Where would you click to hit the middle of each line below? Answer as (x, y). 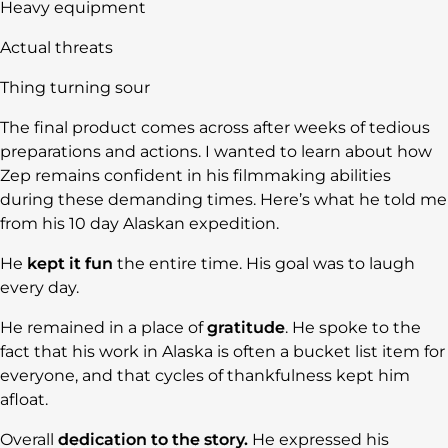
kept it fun (70, 264)
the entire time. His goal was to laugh (264, 264)
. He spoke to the (353, 328)
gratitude (246, 328)
